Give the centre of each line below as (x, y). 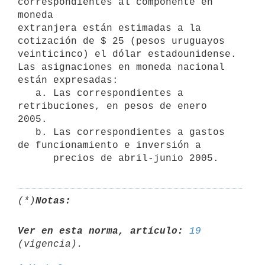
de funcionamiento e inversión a (109, 145)
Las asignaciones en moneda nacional (121, 67)
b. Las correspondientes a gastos (27, 132)
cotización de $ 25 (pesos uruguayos (121, 41)
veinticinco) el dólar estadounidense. (127, 54)
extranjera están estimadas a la (109, 28)
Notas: (53, 201)
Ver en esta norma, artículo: (101, 231)
